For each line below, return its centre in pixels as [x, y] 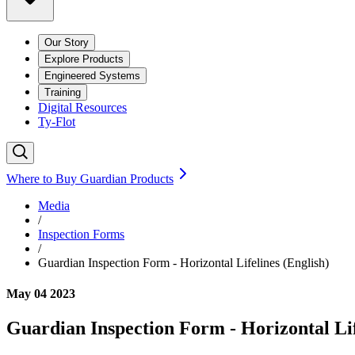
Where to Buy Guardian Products [90, 178]
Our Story [67, 42]
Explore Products [84, 59]
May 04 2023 [41, 293]
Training [63, 92]
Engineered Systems [92, 75]
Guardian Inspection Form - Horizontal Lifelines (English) [183, 262]
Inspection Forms [81, 234]
